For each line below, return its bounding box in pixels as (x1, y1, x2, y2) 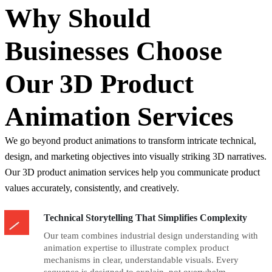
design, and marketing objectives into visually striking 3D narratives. (5, 151, 267, 161)
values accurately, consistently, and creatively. (5, 183, 179, 193)
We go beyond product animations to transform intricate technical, (5, 135, 256, 146)
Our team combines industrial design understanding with (44, 231, 258, 240)
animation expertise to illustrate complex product (44, 243, 229, 253)
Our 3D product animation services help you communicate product (5, 167, 260, 177)
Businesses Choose (5, 36, 222, 66)
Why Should (5, 3, 151, 33)
